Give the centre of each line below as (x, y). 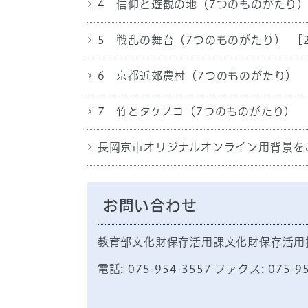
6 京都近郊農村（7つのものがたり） (197, 76)
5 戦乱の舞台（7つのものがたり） (191, 40)
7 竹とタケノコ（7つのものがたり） (197, 112)
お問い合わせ (150, 206)
